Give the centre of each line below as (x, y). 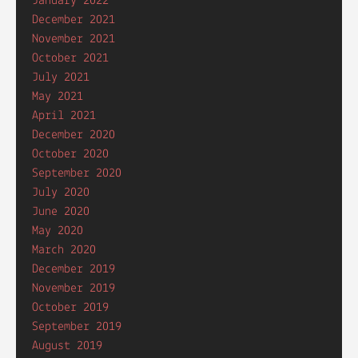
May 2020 (58, 231)
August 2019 (67, 346)
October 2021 (70, 58)
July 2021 (61, 78)
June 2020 (61, 212)
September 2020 (77, 173)
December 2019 (74, 269)
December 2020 (74, 135)
